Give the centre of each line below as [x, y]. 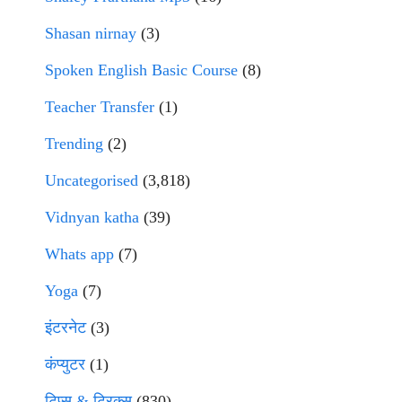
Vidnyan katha [92, 218]
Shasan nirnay [91, 34]
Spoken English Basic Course [141, 70]
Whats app [79, 254]
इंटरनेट [66, 328]
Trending [74, 144]
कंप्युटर [65, 365]
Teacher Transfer [100, 107]
